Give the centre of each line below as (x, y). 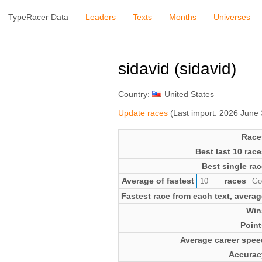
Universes (232, 17)
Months (183, 17)
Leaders (101, 17)
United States (189, 94)
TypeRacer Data (39, 17)
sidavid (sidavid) (177, 69)
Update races (143, 113)
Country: (135, 94)
